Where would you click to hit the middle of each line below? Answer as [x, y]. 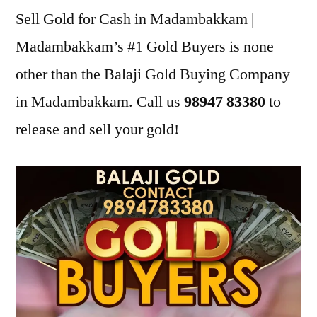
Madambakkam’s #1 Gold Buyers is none [145, 47]
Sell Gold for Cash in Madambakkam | [135, 19]
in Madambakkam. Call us [100, 102]
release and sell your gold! [97, 129]
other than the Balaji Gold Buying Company [153, 74]
